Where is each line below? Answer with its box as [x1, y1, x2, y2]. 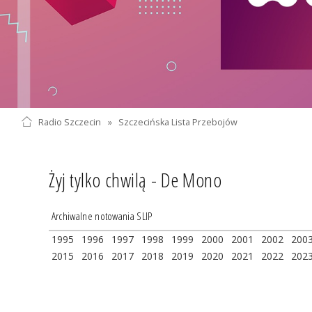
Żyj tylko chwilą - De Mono [49, 166, 222, 193]
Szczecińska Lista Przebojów [118, 116, 238, 128]
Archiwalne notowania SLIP [51, 209, 153, 224]
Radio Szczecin [38, 116, 101, 128]
